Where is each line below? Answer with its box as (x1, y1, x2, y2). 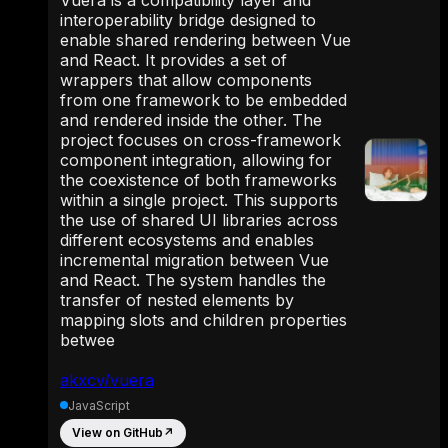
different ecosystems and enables (60, 229, 314, 250)
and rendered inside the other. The (60, 109, 322, 130)
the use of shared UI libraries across (60, 209, 338, 230)
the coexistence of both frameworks (60, 169, 337, 190)
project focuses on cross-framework (60, 129, 341, 150)
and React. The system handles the (60, 269, 326, 290)
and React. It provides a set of (60, 49, 287, 70)
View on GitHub (72, 425, 163, 441)
